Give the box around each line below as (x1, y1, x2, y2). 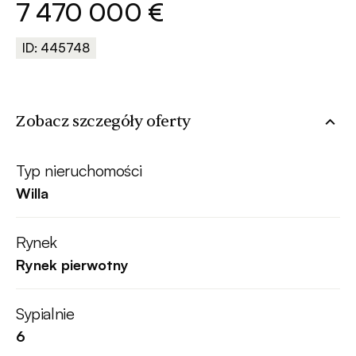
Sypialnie (16, 304, 75, 324)
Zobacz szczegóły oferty (16, 111, 191, 132)
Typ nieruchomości (16, 161, 142, 181)
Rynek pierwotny (16, 256, 129, 274)
